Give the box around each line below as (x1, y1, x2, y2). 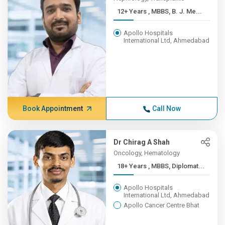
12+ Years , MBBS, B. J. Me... (148, 8, 202, 15)
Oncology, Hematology (114, 149, 180, 157)
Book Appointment (22, 104, 83, 113)
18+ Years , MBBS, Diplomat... (148, 162, 205, 170)
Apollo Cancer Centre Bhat (124, 201, 200, 209)
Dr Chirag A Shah (114, 138, 170, 146)
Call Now (152, 104, 181, 113)
